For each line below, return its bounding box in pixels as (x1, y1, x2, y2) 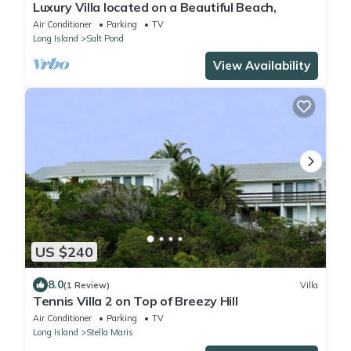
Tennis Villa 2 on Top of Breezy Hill (33, 293, 238, 309)
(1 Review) (63, 279, 110, 291)
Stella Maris (86, 327, 133, 338)
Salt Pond (86, 32, 124, 44)
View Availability (213, 57, 310, 73)
